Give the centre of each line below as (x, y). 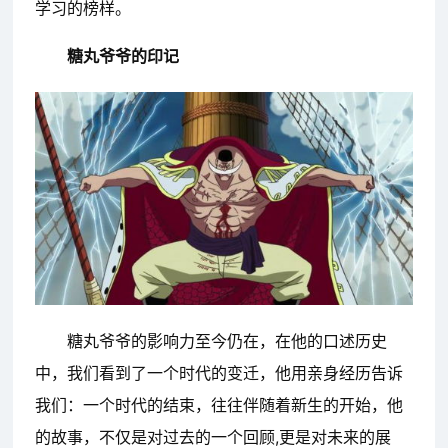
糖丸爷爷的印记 (122, 56)
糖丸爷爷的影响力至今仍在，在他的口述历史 (226, 341)
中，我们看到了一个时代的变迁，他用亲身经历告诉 (218, 373)
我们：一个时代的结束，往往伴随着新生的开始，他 (218, 405)
